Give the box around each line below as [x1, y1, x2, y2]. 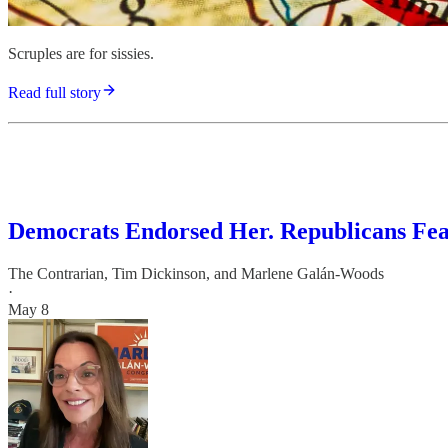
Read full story [8, 84, 101, 102]
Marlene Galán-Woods [241, 264, 384, 282]
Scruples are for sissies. [8, 45, 154, 63]
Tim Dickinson [112, 264, 206, 282]
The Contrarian [8, 264, 104, 282]
